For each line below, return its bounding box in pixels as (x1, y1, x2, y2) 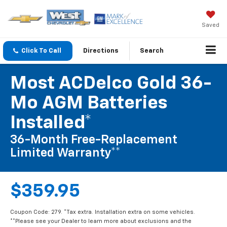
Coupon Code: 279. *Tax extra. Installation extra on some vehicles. (10, 209, 195, 215)
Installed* (10, 114, 92, 133)
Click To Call (21, 48, 61, 55)
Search (140, 48, 164, 55)
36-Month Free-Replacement (10, 134, 177, 146)
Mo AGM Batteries (10, 94, 167, 113)
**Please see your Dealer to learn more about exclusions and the (10, 218, 192, 224)
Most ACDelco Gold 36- (10, 74, 211, 93)
